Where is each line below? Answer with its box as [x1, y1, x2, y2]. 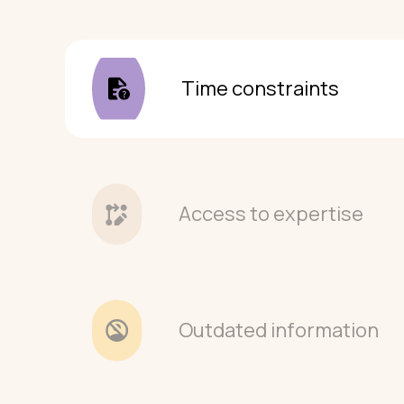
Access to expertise [179, 200, 363, 227]
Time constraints [181, 75, 339, 102]
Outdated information [179, 317, 379, 344]
